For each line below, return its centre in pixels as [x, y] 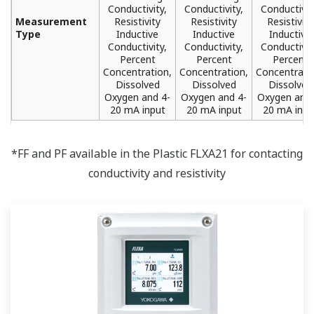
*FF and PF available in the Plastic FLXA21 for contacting [157, 154]
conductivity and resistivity [157, 173]
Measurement [51, 22]
